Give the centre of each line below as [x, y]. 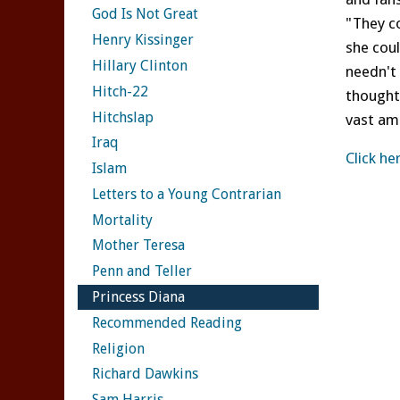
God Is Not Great [145, 14]
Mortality [122, 220]
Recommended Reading [167, 322]
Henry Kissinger [143, 40]
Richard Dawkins [145, 374]
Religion [118, 348]
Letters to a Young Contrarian [187, 194]
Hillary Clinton [140, 65]
